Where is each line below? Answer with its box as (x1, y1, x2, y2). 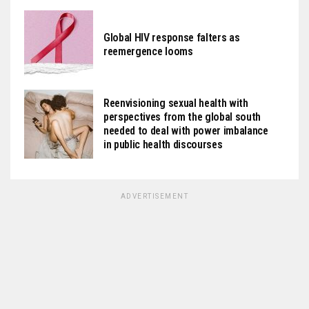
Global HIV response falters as (103, 31, 240, 44)
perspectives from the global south (103, 110, 261, 123)
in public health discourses (103, 138, 223, 151)
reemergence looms (103, 45, 193, 58)
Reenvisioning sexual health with (103, 97, 248, 110)
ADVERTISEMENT (120, 192, 189, 200)
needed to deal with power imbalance (103, 124, 268, 137)
